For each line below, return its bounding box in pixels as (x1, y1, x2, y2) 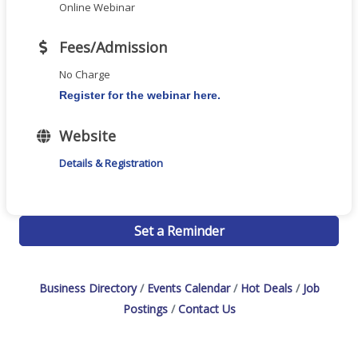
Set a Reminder (133, 221, 225, 240)
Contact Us (177, 300, 236, 316)
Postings (122, 300, 168, 316)
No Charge (59, 66, 110, 82)
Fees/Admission (59, 37, 167, 57)
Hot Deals (240, 280, 292, 296)
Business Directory (38, 280, 137, 296)
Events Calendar (146, 280, 230, 296)
